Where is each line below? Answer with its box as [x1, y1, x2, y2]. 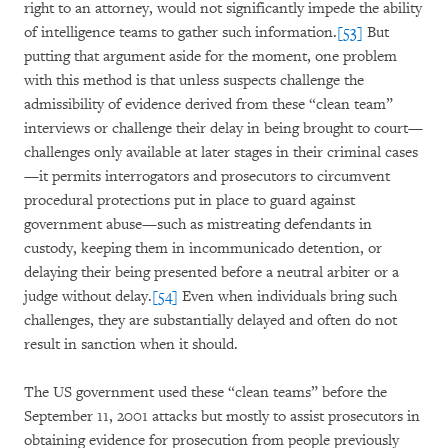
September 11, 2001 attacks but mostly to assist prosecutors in [24, 407, 420, 426]
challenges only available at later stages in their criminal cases [24, 143, 418, 162]
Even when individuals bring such [178, 287, 397, 306]
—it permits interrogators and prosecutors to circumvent [24, 167, 390, 186]
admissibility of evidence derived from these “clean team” [24, 95, 393, 114]
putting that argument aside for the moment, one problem [24, 47, 397, 66]
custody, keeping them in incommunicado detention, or [24, 239, 382, 258]
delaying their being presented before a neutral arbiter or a [24, 263, 399, 282]
